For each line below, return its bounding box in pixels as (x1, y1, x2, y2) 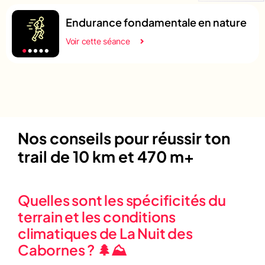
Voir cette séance (66, 35, 130, 46)
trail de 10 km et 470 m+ (18, 146, 194, 166)
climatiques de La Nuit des (18, 224, 193, 242)
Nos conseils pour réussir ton (18, 128, 230, 148)
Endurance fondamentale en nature (66, 15, 247, 29)
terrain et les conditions (18, 207, 176, 225)
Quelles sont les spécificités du (18, 190, 226, 209)
